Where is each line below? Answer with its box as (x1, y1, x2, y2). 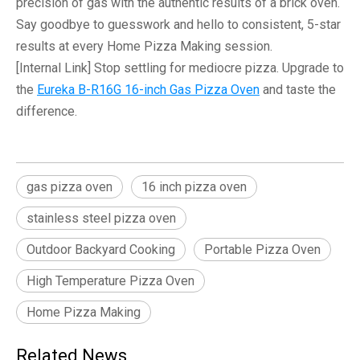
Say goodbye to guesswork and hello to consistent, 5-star (16, 16, 341, 32)
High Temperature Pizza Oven (27, 272, 194, 288)
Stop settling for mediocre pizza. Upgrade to (91, 59, 344, 76)
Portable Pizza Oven (204, 241, 321, 257)
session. (221, 38, 272, 54)
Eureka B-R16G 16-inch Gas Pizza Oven (37, 81, 260, 97)
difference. (16, 103, 77, 119)
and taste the (260, 81, 336, 97)
